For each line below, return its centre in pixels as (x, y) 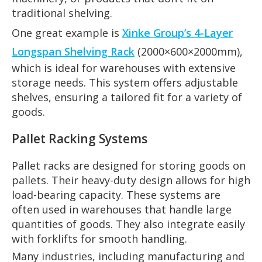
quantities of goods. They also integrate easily (128, 224)
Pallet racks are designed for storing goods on (129, 165)
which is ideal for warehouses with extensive (124, 68)
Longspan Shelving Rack (73, 51)
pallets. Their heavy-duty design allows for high (131, 180)
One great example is (67, 32)
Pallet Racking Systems (80, 138)
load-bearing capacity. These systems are (116, 194)
